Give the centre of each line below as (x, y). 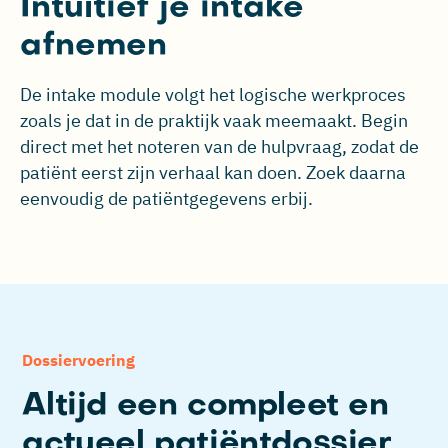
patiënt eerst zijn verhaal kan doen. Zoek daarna (213, 172)
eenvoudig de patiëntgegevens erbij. (166, 198)
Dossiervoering (79, 360)
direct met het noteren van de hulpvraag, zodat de (219, 146)
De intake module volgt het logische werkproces (213, 94)
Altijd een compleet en (205, 406)
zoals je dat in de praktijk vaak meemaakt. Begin (214, 120)
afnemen (93, 46)
